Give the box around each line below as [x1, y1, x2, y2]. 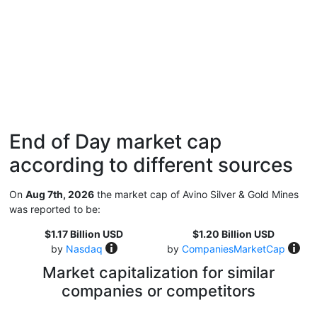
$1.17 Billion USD [45, 228, 123, 240]
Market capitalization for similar [42, 263, 275, 282]
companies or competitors [62, 282, 255, 300]
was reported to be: [9, 203, 100, 215]
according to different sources [9, 153, 293, 177]
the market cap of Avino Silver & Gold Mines [94, 188, 299, 200]
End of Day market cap [9, 129, 221, 154]
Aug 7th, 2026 [25, 188, 94, 200]
